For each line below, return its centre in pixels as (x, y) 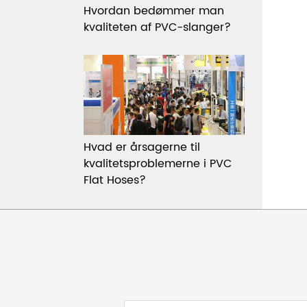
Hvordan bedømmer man (154, 11)
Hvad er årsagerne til (142, 147)
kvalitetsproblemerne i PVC (158, 163)
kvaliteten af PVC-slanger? (157, 27)
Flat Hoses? (115, 180)
